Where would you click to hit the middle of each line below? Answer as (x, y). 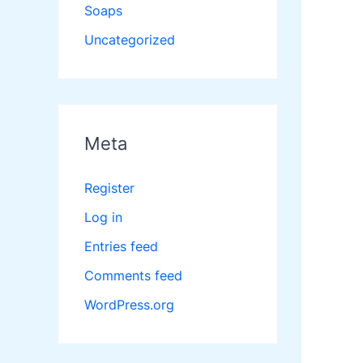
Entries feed (121, 247)
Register (109, 188)
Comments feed (133, 276)
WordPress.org (129, 305)
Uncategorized (130, 40)
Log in (103, 218)
